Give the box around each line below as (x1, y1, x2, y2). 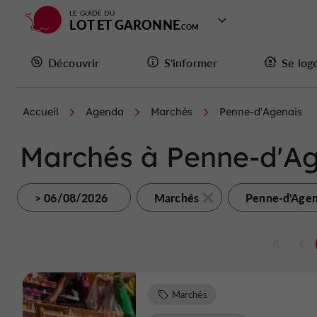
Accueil (23, 105, 59, 118)
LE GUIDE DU (69, 8, 115, 18)
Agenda (86, 105, 124, 118)
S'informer (163, 54, 218, 70)
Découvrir (48, 54, 100, 70)
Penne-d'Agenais (219, 105, 302, 118)
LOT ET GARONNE (69, 16, 180, 33)
